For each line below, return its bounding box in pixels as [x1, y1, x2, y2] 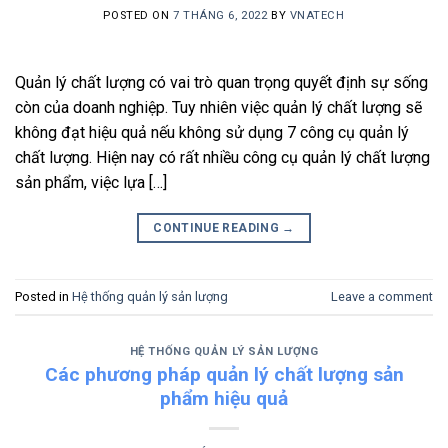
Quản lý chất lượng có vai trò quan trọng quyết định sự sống [15, 73, 428, 93]
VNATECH [289, 9, 345, 23]
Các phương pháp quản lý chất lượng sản [44, 363, 404, 387]
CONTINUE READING [153, 221, 283, 236]
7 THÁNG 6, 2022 [173, 9, 268, 23]
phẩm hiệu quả [160, 387, 288, 411]
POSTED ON [103, 9, 174, 23]
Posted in [15, 288, 72, 304]
